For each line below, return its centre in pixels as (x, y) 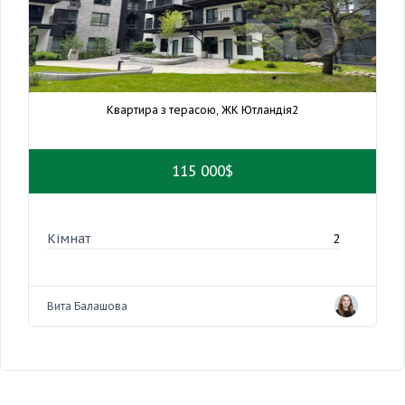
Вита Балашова (87, 306)
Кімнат (69, 239)
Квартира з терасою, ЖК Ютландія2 (202, 110)
